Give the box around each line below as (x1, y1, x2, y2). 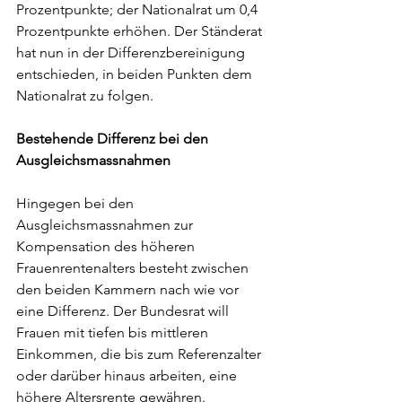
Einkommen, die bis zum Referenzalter (16, 345, 265, 363)
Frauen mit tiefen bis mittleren (16, 324, 212, 341)
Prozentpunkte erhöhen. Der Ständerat (16, 22, 266, 39)
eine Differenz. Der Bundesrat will (16, 302, 232, 319)
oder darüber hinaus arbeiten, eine (16, 367, 240, 384)
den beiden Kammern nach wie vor (16, 281, 242, 298)
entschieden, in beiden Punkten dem (16, 66, 256, 83)
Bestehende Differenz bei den (16, 130, 212, 147)
